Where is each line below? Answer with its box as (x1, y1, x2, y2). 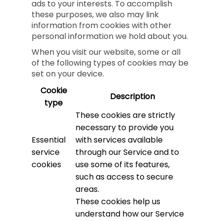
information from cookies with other (32, 20, 172, 31)
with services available (75, 134, 163, 146)
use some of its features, (75, 159, 170, 170)
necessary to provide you (75, 122, 174, 133)
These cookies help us (75, 196, 160, 207)
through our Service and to (75, 147, 179, 158)
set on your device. (32, 68, 104, 79)
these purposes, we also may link (32, 9, 159, 20)
